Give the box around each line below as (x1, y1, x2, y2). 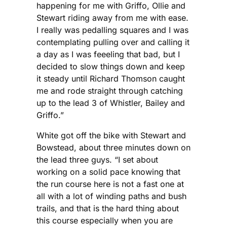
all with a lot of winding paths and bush (36, 191, 186, 201)
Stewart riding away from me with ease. (36, 12, 188, 23)
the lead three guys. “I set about (36, 154, 158, 165)
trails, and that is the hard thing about (36, 203, 179, 213)
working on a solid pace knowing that (36, 166, 180, 177)
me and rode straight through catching (36, 85, 183, 96)
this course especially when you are (36, 215, 173, 225)
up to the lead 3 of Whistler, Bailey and (36, 97, 185, 108)
